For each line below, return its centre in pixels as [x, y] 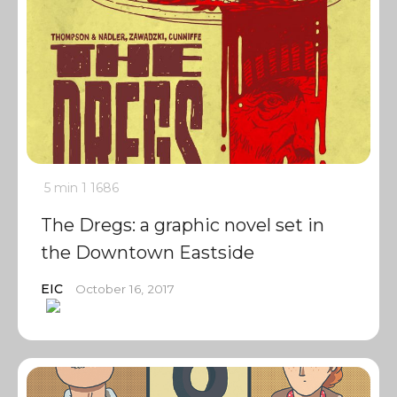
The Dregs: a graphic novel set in [183, 225]
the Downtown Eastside [148, 253]
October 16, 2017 [125, 289]
